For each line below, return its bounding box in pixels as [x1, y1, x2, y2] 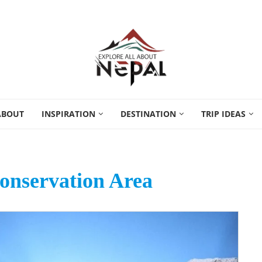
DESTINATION [120, 108, 176, 119]
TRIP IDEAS [201, 108, 246, 119]
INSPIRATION [42, 108, 95, 119]
